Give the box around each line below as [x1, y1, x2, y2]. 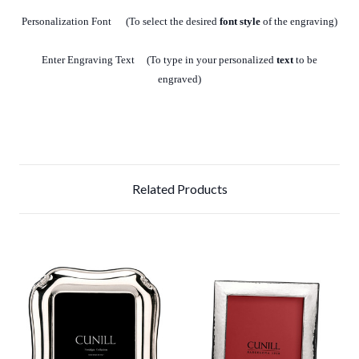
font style [220, 15, 260, 28]
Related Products [131, 181, 228, 197]
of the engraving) [260, 15, 337, 28]
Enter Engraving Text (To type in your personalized [42, 54, 276, 67]
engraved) [158, 73, 201, 86]
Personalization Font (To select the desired [22, 15, 220, 28]
